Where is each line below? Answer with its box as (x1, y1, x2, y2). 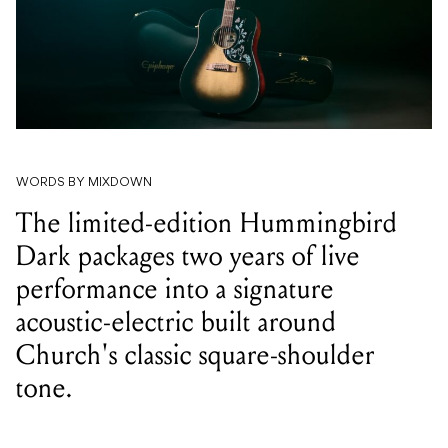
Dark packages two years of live (16, 239, 360, 274)
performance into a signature (16, 272, 334, 307)
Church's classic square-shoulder (16, 338, 375, 373)
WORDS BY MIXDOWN (16, 177, 152, 190)
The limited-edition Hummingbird (16, 206, 398, 241)
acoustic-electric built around (16, 305, 337, 340)
